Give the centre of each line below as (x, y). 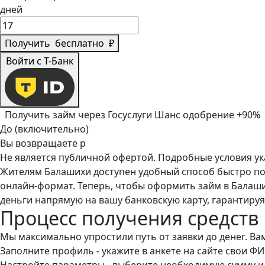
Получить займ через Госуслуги (80, 114)
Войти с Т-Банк (40, 61)
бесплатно (80, 43)
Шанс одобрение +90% (207, 114)
